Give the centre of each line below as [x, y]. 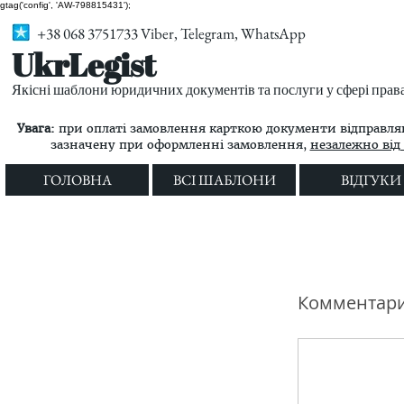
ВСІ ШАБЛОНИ [224, 179]
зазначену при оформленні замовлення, [180, 145]
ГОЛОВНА [77, 179]
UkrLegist [84, 64]
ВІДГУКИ [371, 179]
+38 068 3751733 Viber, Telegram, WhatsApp [171, 33]
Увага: [36, 129]
